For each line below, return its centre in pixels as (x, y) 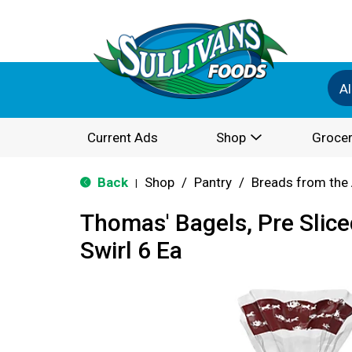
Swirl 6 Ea (131, 250)
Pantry (213, 182)
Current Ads (123, 137)
